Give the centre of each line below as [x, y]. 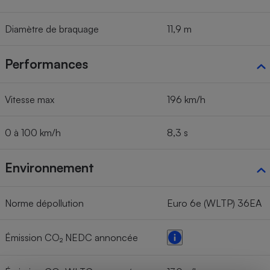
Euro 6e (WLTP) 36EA [214, 203]
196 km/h [186, 100]
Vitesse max [30, 100]
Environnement [49, 168]
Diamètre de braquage [52, 29]
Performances [46, 64]
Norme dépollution [44, 203]
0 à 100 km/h [33, 133]
